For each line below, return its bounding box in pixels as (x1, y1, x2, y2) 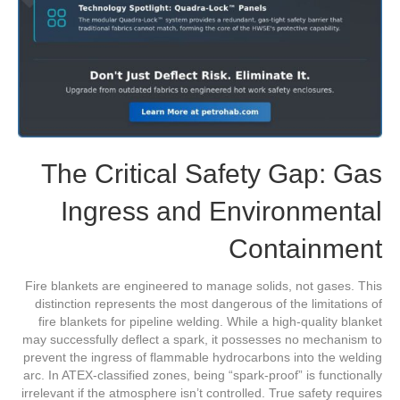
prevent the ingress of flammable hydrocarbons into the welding (23, 350, 382, 365)
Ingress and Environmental (61, 196, 382, 227)
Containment (229, 234, 382, 264)
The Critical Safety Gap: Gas (41, 159, 382, 189)
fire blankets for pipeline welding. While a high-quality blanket (38, 314, 382, 329)
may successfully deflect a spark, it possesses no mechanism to (22, 332, 382, 347)
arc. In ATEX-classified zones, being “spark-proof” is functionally (23, 368, 382, 383)
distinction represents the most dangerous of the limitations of (35, 296, 382, 312)
